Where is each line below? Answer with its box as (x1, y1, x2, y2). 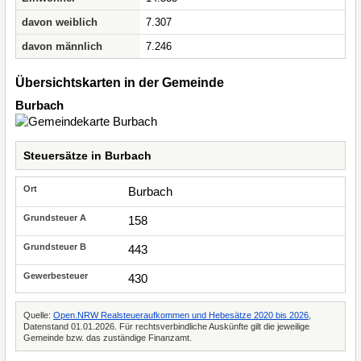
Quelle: (23, 310, 53, 320)
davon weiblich (22, 16, 98, 28)
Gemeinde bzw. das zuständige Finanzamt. (23, 333, 192, 342)
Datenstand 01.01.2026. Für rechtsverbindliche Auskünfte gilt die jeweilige (23, 322, 309, 331)
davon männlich (22, 40, 102, 52)
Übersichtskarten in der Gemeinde (15, 76, 224, 89)
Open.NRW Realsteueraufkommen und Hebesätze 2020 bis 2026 (53, 310, 309, 320)
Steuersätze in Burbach (23, 149, 151, 162)
